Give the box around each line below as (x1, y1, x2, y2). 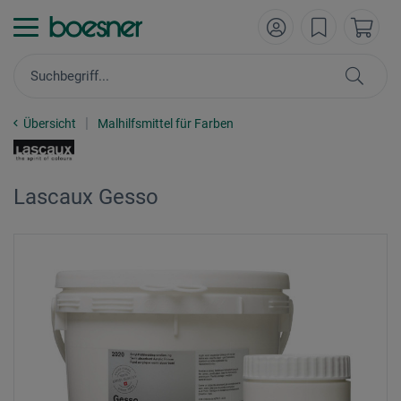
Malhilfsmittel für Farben (98, 116, 234, 131)
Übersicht (23, 116, 76, 131)
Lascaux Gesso (13, 184, 158, 209)
